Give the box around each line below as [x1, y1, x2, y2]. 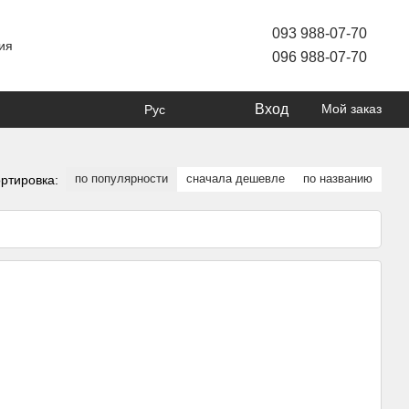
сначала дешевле [186, 172, 285, 185]
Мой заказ [321, 101, 382, 116]
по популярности [75, 172, 168, 185]
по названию [303, 172, 372, 185]
